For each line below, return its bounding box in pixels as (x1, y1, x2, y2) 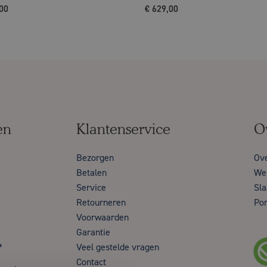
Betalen (76, 166, 107, 179)
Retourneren (76, 195, 126, 209)
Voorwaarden (76, 210, 129, 223)
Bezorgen (76, 151, 114, 164)
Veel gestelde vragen (76, 240, 159, 253)
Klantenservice (76, 120, 170, 138)
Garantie (76, 225, 110, 238)
